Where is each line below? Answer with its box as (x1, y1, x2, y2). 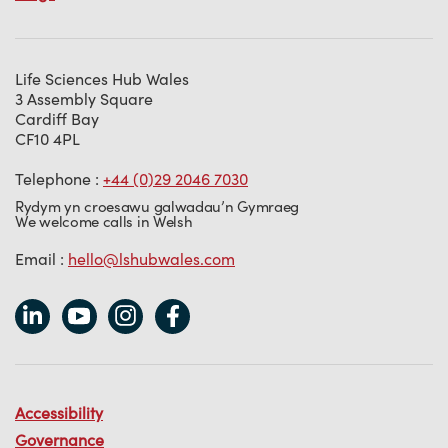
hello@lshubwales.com (68, 248, 235, 269)
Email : (15, 248, 68, 269)
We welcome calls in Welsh (15, 211, 193, 231)
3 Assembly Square (15, 88, 153, 109)
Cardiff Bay (15, 108, 99, 129)
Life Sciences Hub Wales (15, 68, 189, 89)
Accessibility (15, 403, 103, 424)
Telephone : (15, 168, 103, 189)
